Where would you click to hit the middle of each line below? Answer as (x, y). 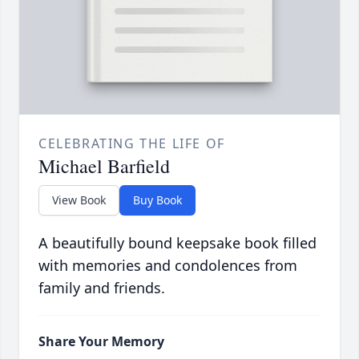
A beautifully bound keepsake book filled (177, 243)
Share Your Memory (101, 342)
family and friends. (102, 288)
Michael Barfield (104, 166)
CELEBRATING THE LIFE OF (132, 144)
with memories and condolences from (168, 266)
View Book (79, 200)
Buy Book (157, 200)
